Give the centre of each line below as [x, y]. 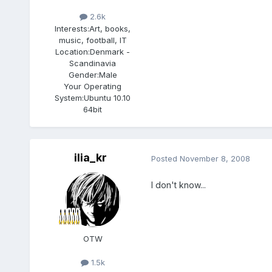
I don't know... [178, 185]
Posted [165, 158]
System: [70, 97]
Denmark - [110, 51]
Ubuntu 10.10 [107, 97]
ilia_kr [90, 158]
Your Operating [93, 86]
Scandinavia [93, 63]
